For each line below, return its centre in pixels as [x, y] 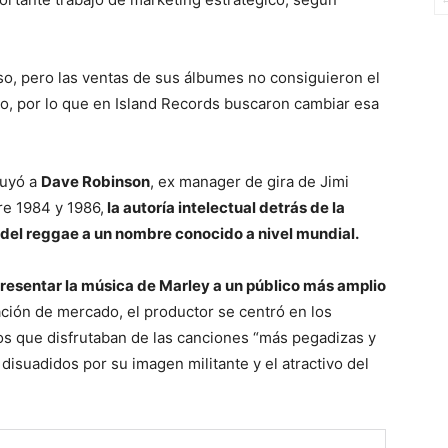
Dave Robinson [95, 182]
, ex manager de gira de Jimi [249, 182]
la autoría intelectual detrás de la [224, 208]
